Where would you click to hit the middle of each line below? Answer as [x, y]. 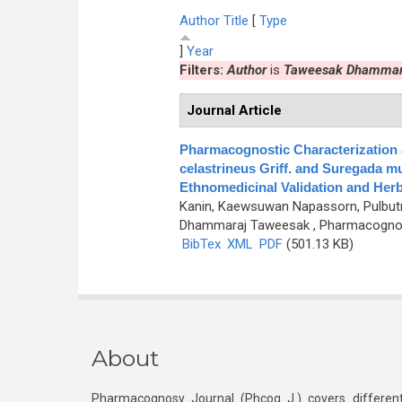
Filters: [203, 70]
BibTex [201, 244]
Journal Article [234, 110]
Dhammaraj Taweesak [244, 225]
